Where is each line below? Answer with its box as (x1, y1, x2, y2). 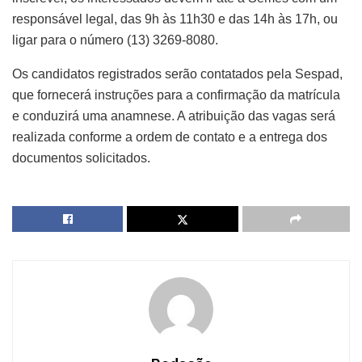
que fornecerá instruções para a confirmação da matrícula (12, 87, 340, 102)
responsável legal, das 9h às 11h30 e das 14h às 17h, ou (12, 11, 338, 26)
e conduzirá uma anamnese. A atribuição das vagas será (12, 108, 335, 123)
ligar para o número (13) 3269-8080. (12, 32, 218, 47)
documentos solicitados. (12, 150, 150, 165)
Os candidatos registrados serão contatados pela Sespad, (12, 66, 343, 81)
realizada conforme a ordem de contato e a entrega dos (12, 129, 327, 144)
